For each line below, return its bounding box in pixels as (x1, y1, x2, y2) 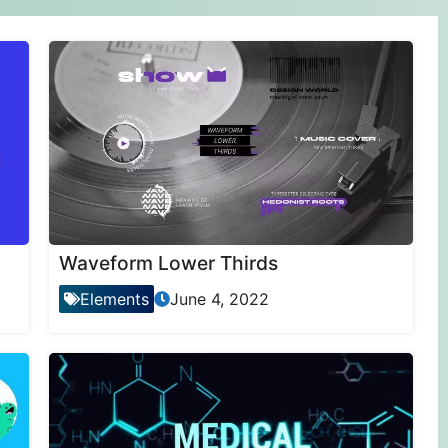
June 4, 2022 (169, 289, 269, 310)
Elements (79, 289, 149, 310)
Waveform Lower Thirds (58, 251, 278, 276)
